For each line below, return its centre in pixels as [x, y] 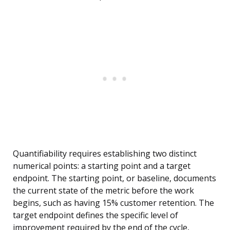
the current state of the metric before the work [103, 191]
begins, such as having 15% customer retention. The [113, 203]
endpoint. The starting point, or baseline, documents [114, 178]
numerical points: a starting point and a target [102, 166]
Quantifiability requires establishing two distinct [105, 154]
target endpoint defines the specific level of [95, 215]
